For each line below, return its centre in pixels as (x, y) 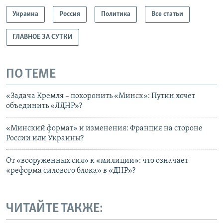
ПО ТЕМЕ (31, 74)
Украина (25, 14)
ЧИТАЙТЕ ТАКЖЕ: (55, 209)
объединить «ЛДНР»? (44, 106)
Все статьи (167, 14)
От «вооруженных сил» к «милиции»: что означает (97, 161)
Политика (116, 14)
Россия (70, 14)
